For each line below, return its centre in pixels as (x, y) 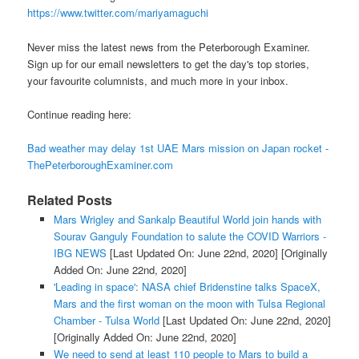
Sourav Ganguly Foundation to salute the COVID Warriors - (190, 236)
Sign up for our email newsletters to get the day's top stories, (169, 63)
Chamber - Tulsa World (106, 320)
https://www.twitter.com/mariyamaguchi (118, 13)
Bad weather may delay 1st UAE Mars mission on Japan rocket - (178, 147)
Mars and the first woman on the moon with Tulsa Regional (189, 303)
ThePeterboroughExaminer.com (101, 164)
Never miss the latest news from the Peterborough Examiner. (169, 46)
